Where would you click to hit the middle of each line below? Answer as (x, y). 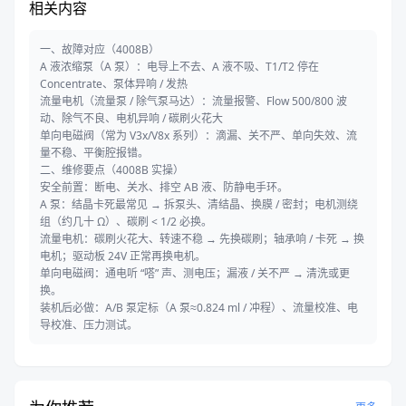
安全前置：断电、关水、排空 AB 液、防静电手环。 (164, 188)
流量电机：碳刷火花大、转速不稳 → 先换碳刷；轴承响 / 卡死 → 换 (202, 239)
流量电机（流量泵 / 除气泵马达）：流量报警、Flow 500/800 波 (193, 101)
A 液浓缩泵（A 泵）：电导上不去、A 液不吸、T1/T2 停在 (179, 67)
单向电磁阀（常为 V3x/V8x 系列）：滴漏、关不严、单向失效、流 (198, 136)
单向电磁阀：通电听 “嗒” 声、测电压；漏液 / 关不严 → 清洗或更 (195, 274)
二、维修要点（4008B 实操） (112, 170)
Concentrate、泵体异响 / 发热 (114, 84)
